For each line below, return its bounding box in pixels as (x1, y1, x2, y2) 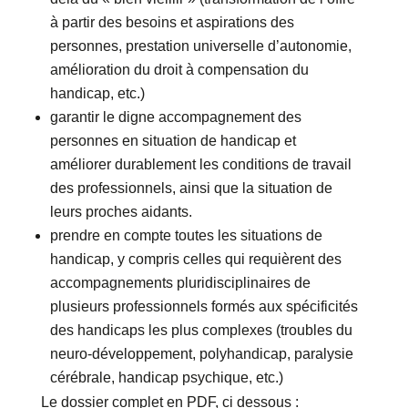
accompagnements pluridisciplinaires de (49, 275, 311, 291)
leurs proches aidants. (49, 204, 192, 220)
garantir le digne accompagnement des (49, 109, 301, 126)
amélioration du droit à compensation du (49, 62, 309, 78)
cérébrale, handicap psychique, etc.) (49, 370, 283, 386)
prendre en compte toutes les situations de (49, 228, 322, 244)
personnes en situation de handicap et (49, 133, 296, 149)
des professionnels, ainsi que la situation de (49, 180, 332, 197)
